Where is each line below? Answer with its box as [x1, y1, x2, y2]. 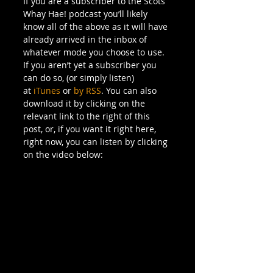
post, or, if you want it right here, [23, 122, 158, 135]
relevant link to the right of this [23, 110, 152, 122]
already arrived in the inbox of [23, 33, 149, 45]
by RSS [74, 84, 101, 96]
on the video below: [23, 148, 103, 160]
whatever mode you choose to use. [23, 46, 165, 58]
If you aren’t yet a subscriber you [23, 58, 159, 71]
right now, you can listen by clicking [23, 135, 170, 147]
